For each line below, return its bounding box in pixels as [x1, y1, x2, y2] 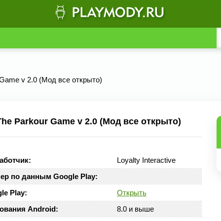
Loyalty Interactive [116, 156, 176, 164]
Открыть [116, 188, 147, 197]
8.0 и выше [116, 205, 154, 213]
